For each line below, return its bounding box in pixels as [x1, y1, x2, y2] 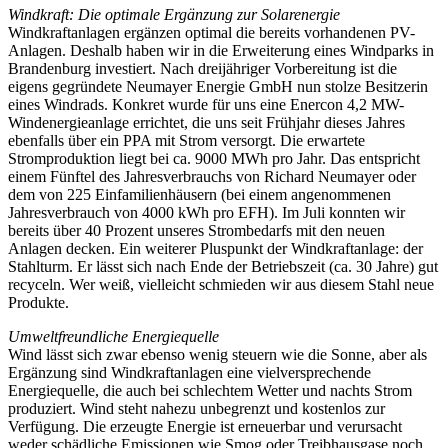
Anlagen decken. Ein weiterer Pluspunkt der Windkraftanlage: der [8, 239, 423, 257]
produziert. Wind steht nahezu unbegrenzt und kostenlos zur [8, 399, 385, 417]
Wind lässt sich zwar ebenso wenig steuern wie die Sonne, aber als [8, 345, 427, 363]
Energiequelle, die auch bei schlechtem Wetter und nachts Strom [8, 381, 412, 399]
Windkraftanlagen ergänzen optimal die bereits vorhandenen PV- [8, 23, 415, 41]
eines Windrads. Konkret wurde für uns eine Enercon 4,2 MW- [8, 95, 404, 113]
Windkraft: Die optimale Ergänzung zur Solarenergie [8, 5, 340, 23]
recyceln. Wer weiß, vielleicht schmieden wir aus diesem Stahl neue [8, 275, 434, 293]
